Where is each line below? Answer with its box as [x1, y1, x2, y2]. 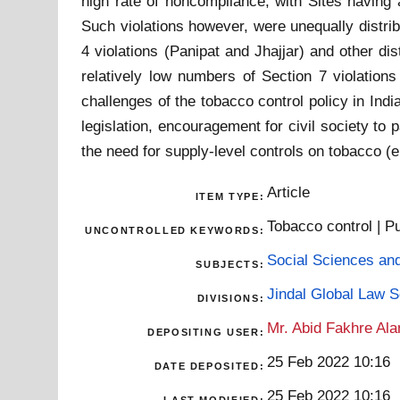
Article [267, 182, 311, 201]
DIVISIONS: [196, 292, 265, 304]
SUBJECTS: [196, 258, 265, 270]
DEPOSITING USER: [146, 326, 265, 337]
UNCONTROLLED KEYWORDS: [85, 224, 265, 236]
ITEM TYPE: [195, 190, 265, 202]
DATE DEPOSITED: [154, 360, 265, 371]
